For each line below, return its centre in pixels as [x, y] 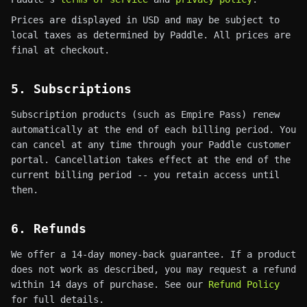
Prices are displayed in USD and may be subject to [145, 20]
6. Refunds [49, 229]
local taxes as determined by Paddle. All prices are [151, 35]
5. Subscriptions [71, 89]
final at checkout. [60, 50]
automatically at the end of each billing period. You [153, 130]
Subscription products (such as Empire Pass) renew [145, 114]
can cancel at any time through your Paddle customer [151, 145]
